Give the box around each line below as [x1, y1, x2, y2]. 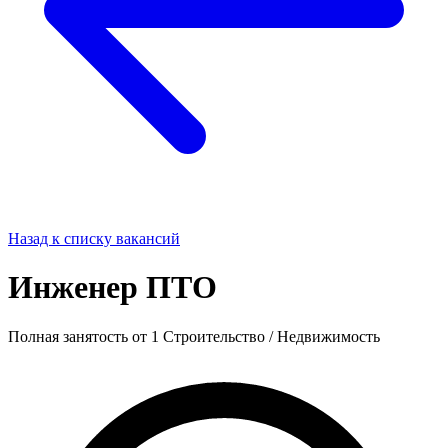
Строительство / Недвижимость [163, 327, 380, 345]
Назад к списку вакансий [8, 230, 180, 247]
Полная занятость [8, 327, 132, 345]
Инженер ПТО [8, 269, 217, 306]
